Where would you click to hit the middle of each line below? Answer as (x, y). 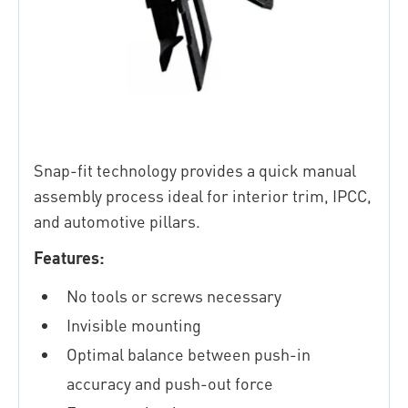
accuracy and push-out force (170, 382)
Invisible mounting (134, 324)
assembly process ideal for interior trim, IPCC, (203, 195)
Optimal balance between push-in (189, 353)
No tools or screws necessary (174, 295)
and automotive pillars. (117, 220)
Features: (69, 257)
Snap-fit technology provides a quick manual (195, 169)
